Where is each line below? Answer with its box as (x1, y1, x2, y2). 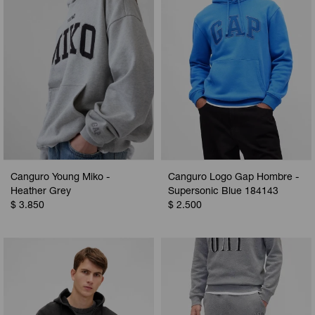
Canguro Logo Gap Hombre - (168, 173, 299, 184)
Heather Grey (11, 187, 71, 198)
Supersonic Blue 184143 (168, 187, 278, 198)
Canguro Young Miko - (11, 173, 110, 184)
